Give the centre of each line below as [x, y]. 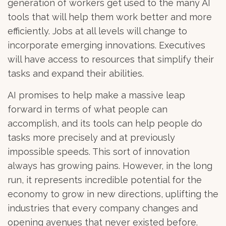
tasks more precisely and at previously [91, 137]
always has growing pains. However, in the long [110, 165]
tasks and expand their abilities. [76, 73]
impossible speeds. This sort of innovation [99, 151]
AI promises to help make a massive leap [96, 95]
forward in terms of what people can [88, 109]
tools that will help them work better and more [110, 17]
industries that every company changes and [103, 208]
